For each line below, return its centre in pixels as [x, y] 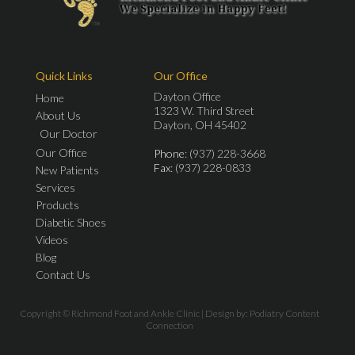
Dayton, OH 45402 [200, 124]
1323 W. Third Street [204, 110]
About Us [58, 115]
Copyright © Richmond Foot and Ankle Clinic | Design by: [134, 313]
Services [55, 187]
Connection [169, 325]
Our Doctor [69, 133]
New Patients [67, 170]
